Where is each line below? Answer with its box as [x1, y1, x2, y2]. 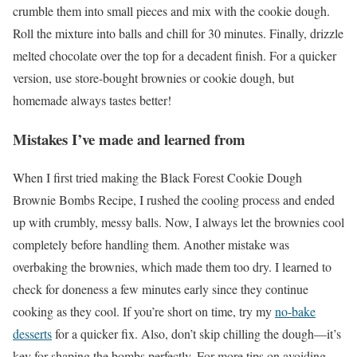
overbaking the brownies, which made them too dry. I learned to [13, 258, 331, 276]
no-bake [275, 303, 316, 320]
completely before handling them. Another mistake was [13, 236, 289, 253]
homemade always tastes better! [13, 91, 171, 108]
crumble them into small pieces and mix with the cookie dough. [13, 2, 330, 19]
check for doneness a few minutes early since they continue [13, 280, 308, 298]
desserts [13, 325, 52, 343]
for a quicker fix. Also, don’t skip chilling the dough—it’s [52, 325, 341, 343]
